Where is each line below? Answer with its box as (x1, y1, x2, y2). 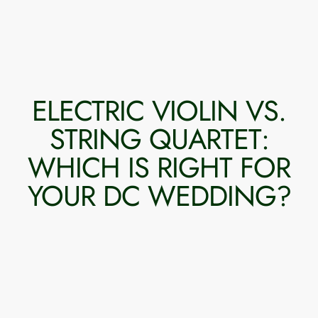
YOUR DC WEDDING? (27, 175, 291, 216)
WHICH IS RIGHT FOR (28, 146, 290, 188)
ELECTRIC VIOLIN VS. (32, 89, 286, 131)
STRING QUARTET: (49, 118, 269, 160)
